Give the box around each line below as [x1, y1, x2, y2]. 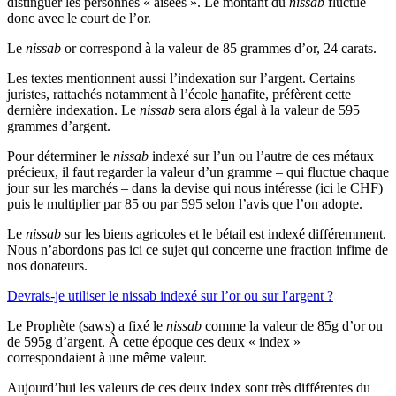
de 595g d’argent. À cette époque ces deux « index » [7, 333, 301, 349]
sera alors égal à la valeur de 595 [179, 102, 360, 118]
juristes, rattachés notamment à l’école [7, 86, 221, 102]
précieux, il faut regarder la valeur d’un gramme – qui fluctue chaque [7, 164, 389, 179]
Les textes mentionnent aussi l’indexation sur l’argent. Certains [7, 70, 355, 86]
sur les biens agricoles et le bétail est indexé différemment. [65, 225, 386, 241]
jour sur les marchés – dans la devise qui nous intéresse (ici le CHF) [7, 179, 383, 195]
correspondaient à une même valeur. [7, 349, 207, 365]
